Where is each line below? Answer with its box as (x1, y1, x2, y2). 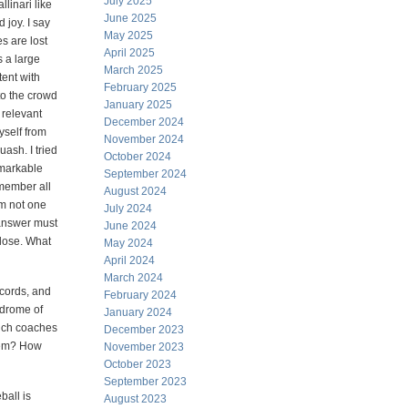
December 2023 (104, 323, 184, 336)
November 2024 (104, 133, 184, 146)
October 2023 (104, 358, 171, 371)
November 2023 (104, 341, 184, 353)
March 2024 (104, 271, 163, 284)
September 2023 (104, 375, 187, 388)
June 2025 (104, 12, 157, 25)
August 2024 (104, 185, 167, 198)
